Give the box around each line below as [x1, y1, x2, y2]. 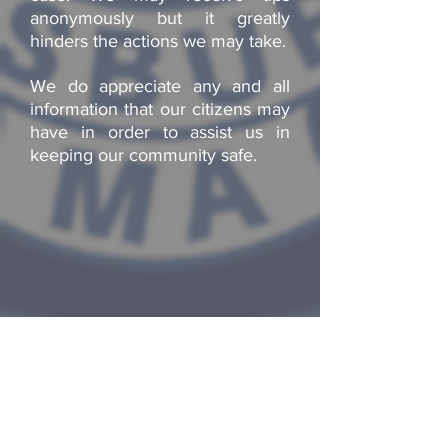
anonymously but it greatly [30, 8, 290, 28]
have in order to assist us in [30, 122, 290, 142]
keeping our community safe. [30, 145, 257, 165]
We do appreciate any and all [30, 76, 290, 96]
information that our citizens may [30, 99, 290, 119]
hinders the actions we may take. [30, 31, 286, 51]
